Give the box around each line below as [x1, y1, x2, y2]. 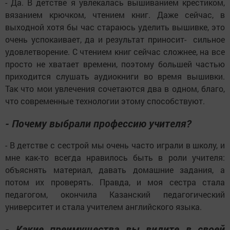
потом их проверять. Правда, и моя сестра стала [5, 176, 225, 187]
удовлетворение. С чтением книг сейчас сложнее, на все [5, 46, 225, 57]
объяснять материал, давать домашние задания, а [5, 164, 225, 175]
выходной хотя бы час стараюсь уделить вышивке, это [5, 21, 225, 32]
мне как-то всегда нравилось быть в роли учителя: [5, 151, 225, 163]
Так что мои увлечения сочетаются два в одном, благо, [5, 83, 225, 94]
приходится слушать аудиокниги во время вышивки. [5, 70, 225, 82]
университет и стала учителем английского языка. [5, 201, 202, 212]
